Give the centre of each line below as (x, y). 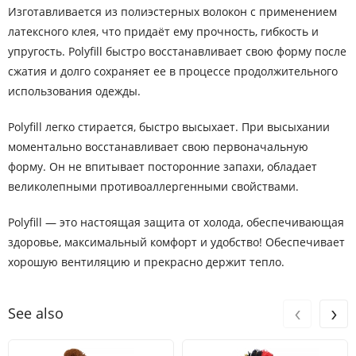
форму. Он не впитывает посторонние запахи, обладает (163, 166)
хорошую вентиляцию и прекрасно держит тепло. (146, 262)
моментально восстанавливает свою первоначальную (158, 147)
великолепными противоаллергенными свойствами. (153, 186)
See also (36, 313)
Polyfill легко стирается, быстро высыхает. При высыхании (169, 127)
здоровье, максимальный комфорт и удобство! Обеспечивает (176, 242)
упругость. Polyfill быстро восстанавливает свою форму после (177, 51)
